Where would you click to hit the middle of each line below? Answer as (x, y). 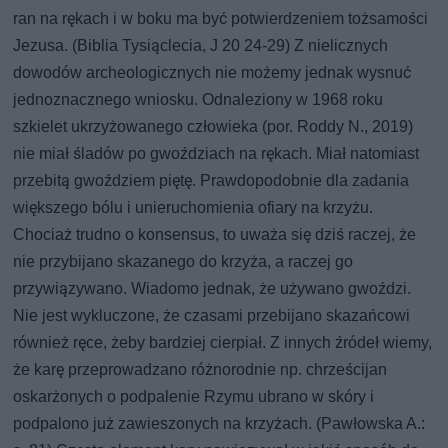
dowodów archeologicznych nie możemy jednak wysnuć (212, 72)
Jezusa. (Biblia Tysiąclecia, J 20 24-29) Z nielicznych (201, 45)
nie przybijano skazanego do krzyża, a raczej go (183, 261)
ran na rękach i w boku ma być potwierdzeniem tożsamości (221, 18)
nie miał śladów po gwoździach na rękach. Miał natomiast (216, 153)
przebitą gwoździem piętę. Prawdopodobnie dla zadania (211, 180)
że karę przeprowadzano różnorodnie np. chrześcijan (200, 369)
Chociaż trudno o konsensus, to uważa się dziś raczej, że (215, 234)
